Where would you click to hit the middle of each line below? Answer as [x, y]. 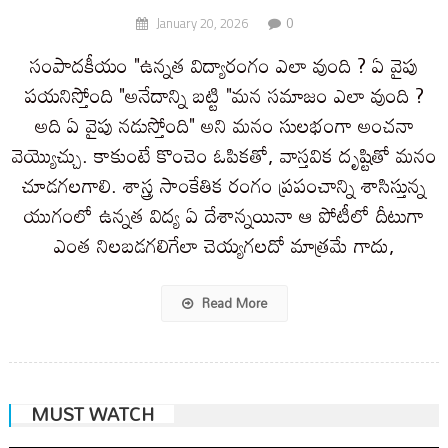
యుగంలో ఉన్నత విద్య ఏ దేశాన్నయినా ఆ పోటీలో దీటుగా [224, 214]
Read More [232, 302]
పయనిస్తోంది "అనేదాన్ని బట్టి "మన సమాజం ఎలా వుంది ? [224, 94]
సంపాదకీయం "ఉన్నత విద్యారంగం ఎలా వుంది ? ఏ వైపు [224, 64]
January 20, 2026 [201, 22]
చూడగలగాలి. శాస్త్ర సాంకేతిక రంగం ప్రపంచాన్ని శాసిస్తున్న [224, 184]
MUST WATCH [92, 413]
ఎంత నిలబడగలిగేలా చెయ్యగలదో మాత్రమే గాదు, [224, 244]
